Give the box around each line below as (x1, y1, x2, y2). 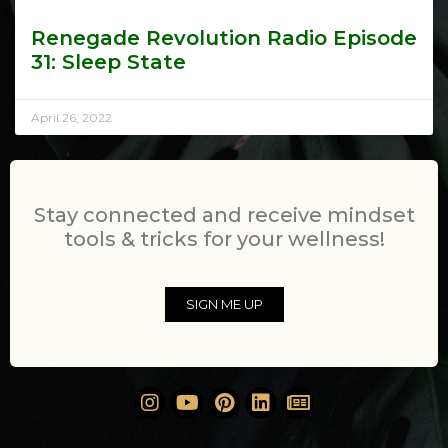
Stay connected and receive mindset (33, 203, 415, 228)
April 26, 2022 (31, 110, 112, 126)
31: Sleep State (31, 50, 186, 75)
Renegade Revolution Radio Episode (31, 26, 417, 51)
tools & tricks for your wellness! (63, 227, 385, 252)
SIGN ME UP (185, 296, 263, 313)
